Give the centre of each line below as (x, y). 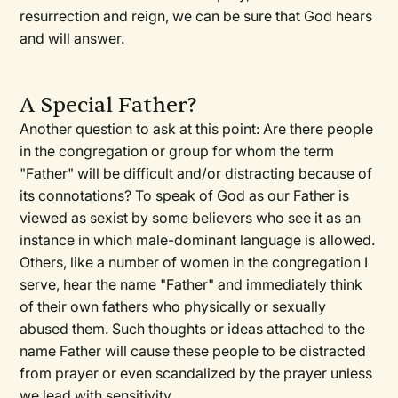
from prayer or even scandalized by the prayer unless (196, 374)
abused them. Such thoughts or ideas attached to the (193, 329)
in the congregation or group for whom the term (177, 151)
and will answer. (72, 39)
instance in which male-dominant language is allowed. (198, 240)
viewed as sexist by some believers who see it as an (191, 218)
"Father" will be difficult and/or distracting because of (196, 174)
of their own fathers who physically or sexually (173, 307)
